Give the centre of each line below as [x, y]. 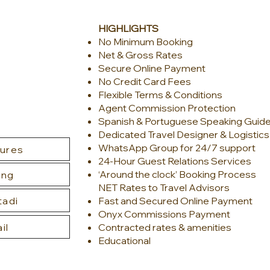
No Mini [115, 42]
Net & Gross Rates [140, 55]
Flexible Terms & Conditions [160, 95]
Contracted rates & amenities [165, 227]
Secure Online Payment [152, 68]
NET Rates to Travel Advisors [164, 187]
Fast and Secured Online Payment [175, 201]
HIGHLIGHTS [128, 28]
